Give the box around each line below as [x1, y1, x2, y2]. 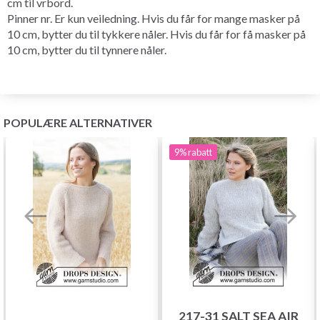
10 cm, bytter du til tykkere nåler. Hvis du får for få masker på [7, 26, 306, 41]
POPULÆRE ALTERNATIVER [4, 115, 152, 129]
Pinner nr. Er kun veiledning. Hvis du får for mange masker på [7, 11, 300, 25]
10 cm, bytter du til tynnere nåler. [7, 42, 166, 56]
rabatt [188, 146, 212, 158]
